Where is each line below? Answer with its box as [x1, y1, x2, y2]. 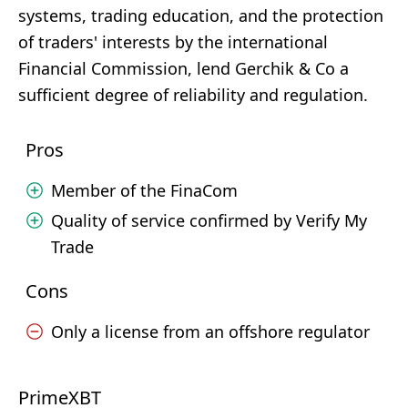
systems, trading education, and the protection [18, 5, 383, 26]
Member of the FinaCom [51, 179, 238, 201]
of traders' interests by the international [18, 31, 328, 53]
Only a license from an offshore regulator [51, 321, 370, 342]
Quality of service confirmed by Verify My [51, 209, 367, 231]
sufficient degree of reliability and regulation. [18, 84, 368, 106]
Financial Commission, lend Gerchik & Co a [18, 57, 349, 79]
